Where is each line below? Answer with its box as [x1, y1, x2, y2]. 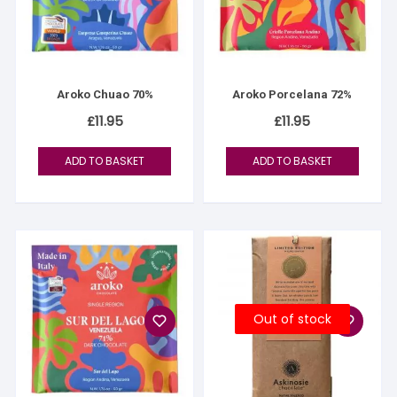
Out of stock [253, 310, 331, 329]
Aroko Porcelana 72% [232, 88, 353, 102]
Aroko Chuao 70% [56, 88, 153, 102]
